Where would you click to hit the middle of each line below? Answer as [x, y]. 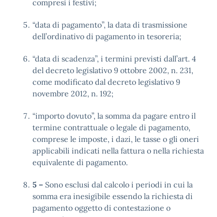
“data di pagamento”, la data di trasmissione [110, 25]
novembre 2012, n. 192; [73, 93]
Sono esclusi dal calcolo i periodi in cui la [118, 185]
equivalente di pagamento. [80, 162]
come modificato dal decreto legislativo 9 [106, 82]
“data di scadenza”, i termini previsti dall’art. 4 [114, 59]
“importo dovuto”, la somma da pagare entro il [114, 116]
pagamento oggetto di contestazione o [101, 208]
